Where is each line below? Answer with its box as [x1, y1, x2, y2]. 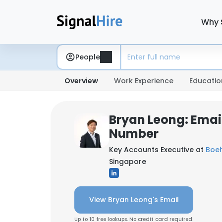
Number [109, 125, 159, 142]
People [75, 52, 100, 62]
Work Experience [114, 76, 173, 86]
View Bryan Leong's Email [89, 195, 179, 205]
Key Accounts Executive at [109, 145, 206, 155]
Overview [64, 76, 98, 86]
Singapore [109, 157, 146, 166]
